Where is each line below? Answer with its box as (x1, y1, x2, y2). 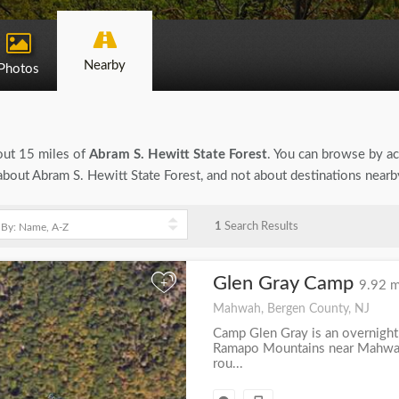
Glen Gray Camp (212, 273, 359, 293)
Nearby (84, 59, 126, 72)
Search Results (221, 221, 298, 232)
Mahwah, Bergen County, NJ (212, 303, 370, 315)
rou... (212, 357, 243, 370)
